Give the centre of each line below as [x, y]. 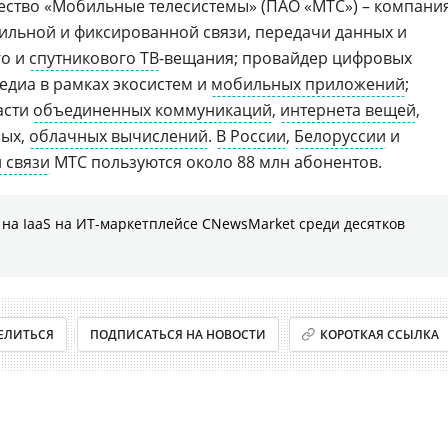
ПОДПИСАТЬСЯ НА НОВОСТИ [177, 334]
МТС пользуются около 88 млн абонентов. [216, 162]
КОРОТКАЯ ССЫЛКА [380, 334]
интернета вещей [348, 110]
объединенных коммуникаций [152, 110]
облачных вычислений [118, 136]
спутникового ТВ [94, 58]
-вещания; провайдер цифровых [285, 58]
